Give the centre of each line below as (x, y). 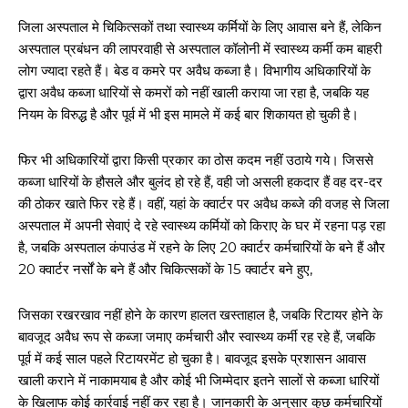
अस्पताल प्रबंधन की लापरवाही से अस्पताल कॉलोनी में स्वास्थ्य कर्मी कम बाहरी (200, 49)
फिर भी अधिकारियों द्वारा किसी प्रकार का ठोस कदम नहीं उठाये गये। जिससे (196, 160)
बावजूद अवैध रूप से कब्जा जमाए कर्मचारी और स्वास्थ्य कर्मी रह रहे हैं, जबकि (197, 337)
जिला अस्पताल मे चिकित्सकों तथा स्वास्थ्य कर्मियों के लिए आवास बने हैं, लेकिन (200, 27)
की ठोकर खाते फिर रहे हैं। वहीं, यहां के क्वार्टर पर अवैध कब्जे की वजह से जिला (204, 204)
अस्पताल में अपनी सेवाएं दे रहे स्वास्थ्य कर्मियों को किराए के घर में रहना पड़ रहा (202, 225)
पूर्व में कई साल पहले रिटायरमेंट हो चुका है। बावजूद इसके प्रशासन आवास (192, 358)
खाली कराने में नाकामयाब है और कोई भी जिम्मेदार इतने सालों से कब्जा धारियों (199, 380)
